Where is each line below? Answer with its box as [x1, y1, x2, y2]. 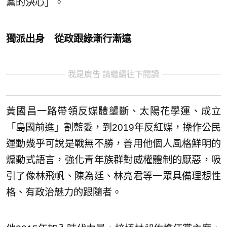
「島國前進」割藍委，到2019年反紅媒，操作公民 [6, 122, 221, 133]
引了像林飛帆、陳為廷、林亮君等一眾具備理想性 [6, 170, 221, 181]
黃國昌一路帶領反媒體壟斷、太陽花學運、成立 [6, 105, 221, 117]
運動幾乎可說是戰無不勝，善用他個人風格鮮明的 [6, 138, 221, 149]
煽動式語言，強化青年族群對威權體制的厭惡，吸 [6, 154, 221, 165]
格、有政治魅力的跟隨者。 [6, 186, 122, 198]
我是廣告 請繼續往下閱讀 [68, 70, 159, 79]
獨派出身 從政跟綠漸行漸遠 [6, 33, 131, 45]
